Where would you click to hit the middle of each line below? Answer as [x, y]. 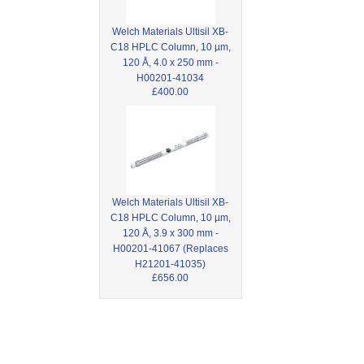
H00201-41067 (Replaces [170, 248]
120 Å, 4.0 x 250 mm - [170, 62]
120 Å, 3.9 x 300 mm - [170, 233]
